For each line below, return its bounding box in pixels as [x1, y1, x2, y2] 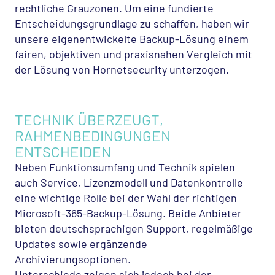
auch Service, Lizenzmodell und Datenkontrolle [15, 176, 243, 189]
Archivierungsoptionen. [15, 252, 131, 266]
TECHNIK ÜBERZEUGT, [15, 110, 163, 128]
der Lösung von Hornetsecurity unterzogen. [15, 63, 229, 76]
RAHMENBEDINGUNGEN [15, 126, 171, 144]
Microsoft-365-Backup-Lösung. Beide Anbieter [15, 206, 242, 220]
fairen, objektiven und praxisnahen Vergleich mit [15, 47, 252, 61]
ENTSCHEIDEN [15, 142, 111, 160]
